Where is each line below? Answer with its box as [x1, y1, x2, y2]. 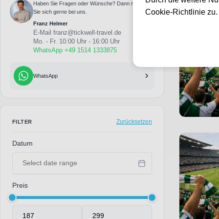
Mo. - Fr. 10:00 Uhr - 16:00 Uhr [33, 37, 120, 45]
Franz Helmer [33, 20, 67, 26]
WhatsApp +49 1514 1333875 [33, 46, 117, 54]
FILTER [12, 119, 32, 125]
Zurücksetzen [116, 118, 152, 125]
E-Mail [33, 28, 53, 36]
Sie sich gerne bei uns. [33, 8, 87, 15]
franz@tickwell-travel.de [53, 28, 121, 36]
